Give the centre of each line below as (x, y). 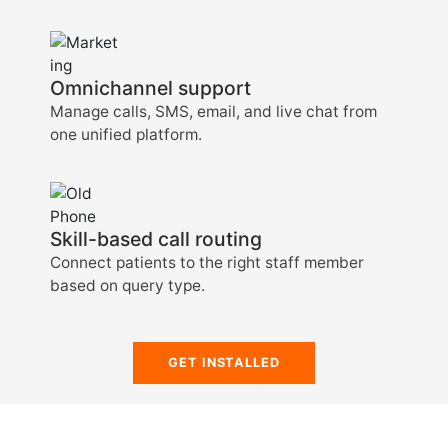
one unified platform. (126, 134)
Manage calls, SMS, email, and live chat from (213, 111)
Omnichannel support (150, 88)
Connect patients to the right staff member (207, 262)
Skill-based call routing (156, 238)
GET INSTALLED (224, 362)
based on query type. (127, 285)
